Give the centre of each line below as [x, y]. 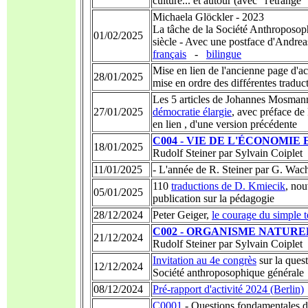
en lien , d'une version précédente [225, 124]
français [169, 54]
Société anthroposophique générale [228, 273]
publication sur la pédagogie [213, 198]
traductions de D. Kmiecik [228, 186]
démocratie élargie [192, 112]
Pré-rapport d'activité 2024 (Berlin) [228, 289]
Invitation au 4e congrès [205, 260]
